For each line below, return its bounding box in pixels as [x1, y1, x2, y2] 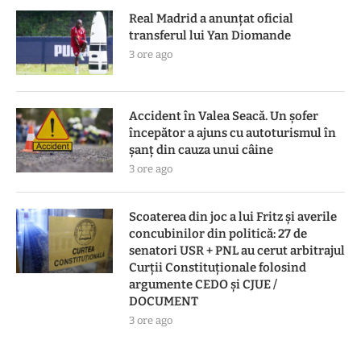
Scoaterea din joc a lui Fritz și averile [129, 209, 337, 224]
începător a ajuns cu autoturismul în [129, 125, 336, 140]
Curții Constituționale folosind [129, 259, 306, 275]
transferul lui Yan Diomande [129, 27, 291, 43]
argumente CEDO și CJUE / [129, 276, 277, 292]
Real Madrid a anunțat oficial [129, 10, 293, 26]
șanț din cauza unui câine [129, 142, 273, 157]
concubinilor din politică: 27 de [129, 226, 307, 241]
